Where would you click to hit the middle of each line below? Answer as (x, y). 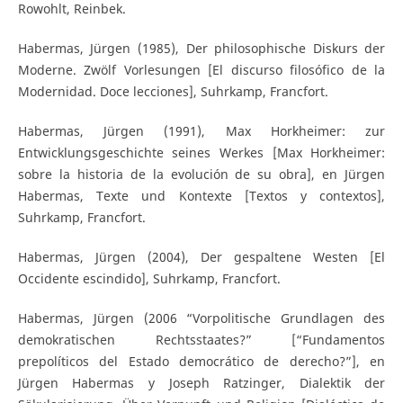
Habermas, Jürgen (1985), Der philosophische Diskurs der (201, 49)
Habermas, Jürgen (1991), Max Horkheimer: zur (201, 131)
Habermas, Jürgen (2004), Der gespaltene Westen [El (201, 257)
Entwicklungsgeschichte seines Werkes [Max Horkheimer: (201, 153)
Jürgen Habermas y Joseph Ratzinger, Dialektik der (201, 383)
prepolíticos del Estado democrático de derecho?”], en (201, 362)
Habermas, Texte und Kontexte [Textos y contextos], (201, 196)
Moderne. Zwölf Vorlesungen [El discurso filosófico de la (201, 70)
